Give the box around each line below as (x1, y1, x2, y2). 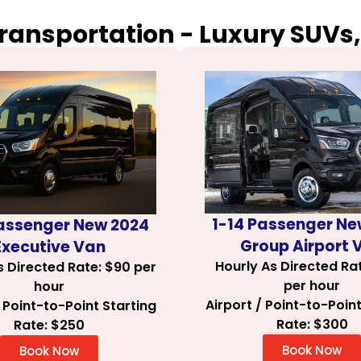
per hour (284, 276, 340, 295)
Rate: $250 (14, 315, 85, 334)
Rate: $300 (276, 314, 348, 334)
